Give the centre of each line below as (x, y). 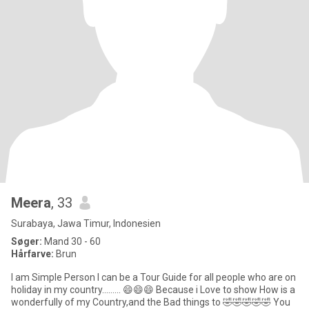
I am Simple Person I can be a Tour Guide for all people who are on (153, 277)
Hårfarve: (32, 254)
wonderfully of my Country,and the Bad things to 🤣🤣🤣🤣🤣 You (142, 302)
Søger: (27, 241)
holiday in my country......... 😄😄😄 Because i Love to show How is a (153, 290)
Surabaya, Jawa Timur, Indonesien (86, 223)
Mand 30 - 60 (71, 241)
